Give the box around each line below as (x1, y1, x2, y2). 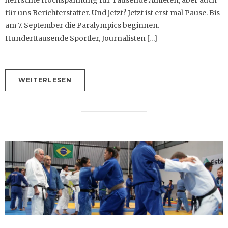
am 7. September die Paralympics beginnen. (5, 21, 159, 31)
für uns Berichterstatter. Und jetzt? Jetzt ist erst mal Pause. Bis (5, 8, 220, 18)
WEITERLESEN (18, 76, 72, 84)
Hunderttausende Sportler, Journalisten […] (5, 34, 157, 43)
